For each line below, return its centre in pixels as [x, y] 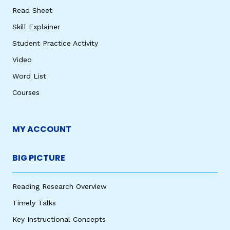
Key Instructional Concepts [59, 219]
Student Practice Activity [55, 43]
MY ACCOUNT [42, 129]
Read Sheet [32, 10]
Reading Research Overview [60, 186]
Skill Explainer [36, 26]
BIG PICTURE [39, 158]
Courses [26, 92]
